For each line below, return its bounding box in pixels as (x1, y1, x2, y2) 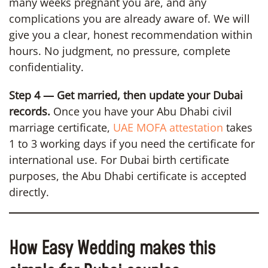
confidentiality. (9, 59, 84, 74)
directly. (9, 184, 49, 199)
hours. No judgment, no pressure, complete (9, 43, 230, 58)
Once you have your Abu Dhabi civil (50, 103, 232, 118)
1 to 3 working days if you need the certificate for (9, 136, 255, 151)
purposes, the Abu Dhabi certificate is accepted (9, 168, 246, 183)
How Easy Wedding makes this (9, 236, 215, 261)
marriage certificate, (9, 120, 113, 135)
